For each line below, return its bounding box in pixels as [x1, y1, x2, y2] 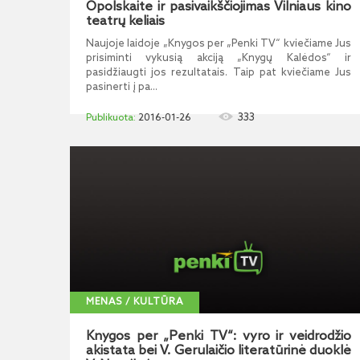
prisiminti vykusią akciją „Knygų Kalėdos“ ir [86, 52, 351, 64]
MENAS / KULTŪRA [86, 297, 183, 308]
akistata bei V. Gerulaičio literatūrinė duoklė [86, 343, 351, 358]
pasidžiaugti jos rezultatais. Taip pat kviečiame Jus [86, 67, 351, 79]
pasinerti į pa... [86, 81, 157, 93]
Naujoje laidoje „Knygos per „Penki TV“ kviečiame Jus [86, 38, 351, 50]
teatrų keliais [86, 14, 165, 29]
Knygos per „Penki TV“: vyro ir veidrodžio [86, 329, 351, 344]
